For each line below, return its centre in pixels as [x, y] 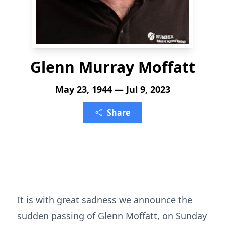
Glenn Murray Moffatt [113, 67]
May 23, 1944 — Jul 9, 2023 [113, 89]
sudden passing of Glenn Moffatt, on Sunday [112, 216]
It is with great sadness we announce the [105, 200]
